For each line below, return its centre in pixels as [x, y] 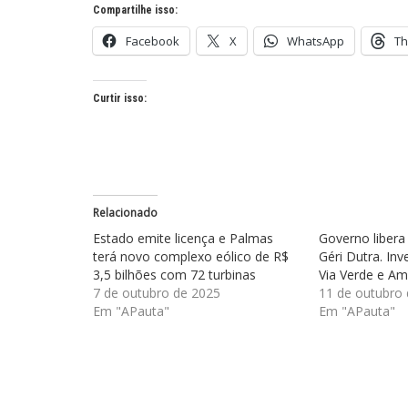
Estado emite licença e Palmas [183, 238]
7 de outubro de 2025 [157, 292]
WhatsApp [316, 41]
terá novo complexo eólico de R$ [191, 256]
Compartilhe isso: [135, 10]
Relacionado [125, 212]
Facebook [153, 41]
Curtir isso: [120, 98]
